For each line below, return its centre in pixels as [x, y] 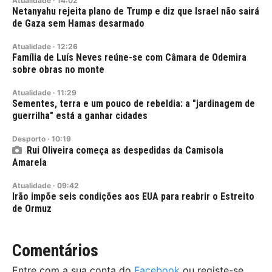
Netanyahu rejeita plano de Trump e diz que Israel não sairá [136, 12]
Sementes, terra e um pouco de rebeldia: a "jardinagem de [134, 104]
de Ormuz [32, 209]
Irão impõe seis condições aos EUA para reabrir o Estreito [133, 197]
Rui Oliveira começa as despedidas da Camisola [125, 151]
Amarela [29, 163]
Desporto [29, 139]
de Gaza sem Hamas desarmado [78, 24]
